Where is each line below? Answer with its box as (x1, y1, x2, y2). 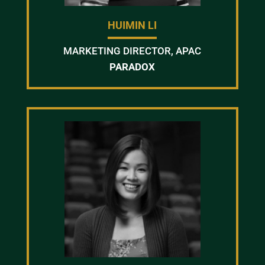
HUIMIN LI (108, 19, 157, 31)
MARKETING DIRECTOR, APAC (63, 45, 202, 57)
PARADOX (109, 61, 156, 73)
